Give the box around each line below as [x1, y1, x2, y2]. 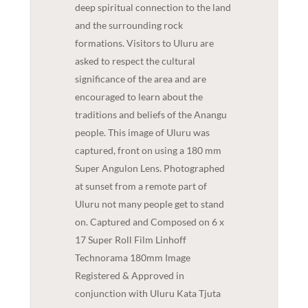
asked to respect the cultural [74, 54, 195, 67]
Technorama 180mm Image [74, 251, 190, 263]
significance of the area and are [74, 72, 206, 85]
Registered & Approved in [74, 269, 184, 281]
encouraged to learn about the [74, 90, 203, 102]
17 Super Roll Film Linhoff [74, 233, 186, 245]
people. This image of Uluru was [74, 126, 210, 138]
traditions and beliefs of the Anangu [74, 108, 227, 120]
